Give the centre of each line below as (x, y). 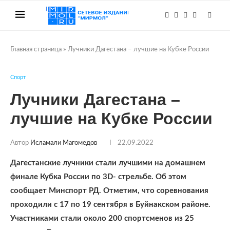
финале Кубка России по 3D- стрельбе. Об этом (98, 177)
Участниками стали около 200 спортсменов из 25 (102, 218)
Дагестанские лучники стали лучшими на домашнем (108, 163)
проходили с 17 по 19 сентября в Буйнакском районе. (110, 205)
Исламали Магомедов (64, 143)
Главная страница (36, 50)
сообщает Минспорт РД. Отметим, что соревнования (109, 191)
